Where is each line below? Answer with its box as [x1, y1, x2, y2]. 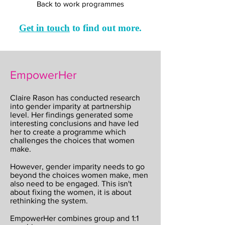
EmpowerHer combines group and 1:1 [10, 214, 139, 222]
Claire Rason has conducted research [10, 93, 140, 102]
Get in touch [19, 23, 70, 33]
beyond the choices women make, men [10, 171, 148, 179]
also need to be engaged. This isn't [10, 179, 132, 188]
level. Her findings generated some [10, 110, 133, 119]
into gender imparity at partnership [10, 102, 131, 110]
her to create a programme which [10, 128, 126, 136]
